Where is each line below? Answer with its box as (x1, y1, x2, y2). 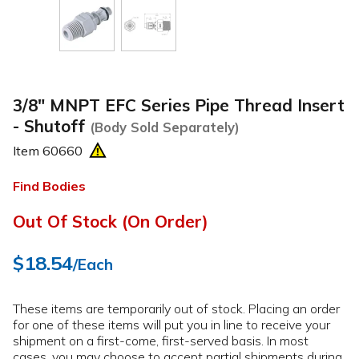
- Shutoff (13, 115, 90, 136)
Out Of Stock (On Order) (13, 211, 208, 232)
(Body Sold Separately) (90, 118, 240, 135)
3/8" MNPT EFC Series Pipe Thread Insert (13, 94, 345, 115)
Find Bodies (13, 178, 86, 195)
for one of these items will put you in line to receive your (13, 317, 330, 333)
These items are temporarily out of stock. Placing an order (13, 301, 340, 317)
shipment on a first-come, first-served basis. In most (13, 333, 309, 349)
